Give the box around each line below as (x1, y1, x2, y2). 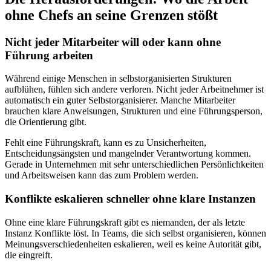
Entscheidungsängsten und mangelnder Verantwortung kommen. (5, 148, 251, 159)
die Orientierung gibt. (5, 117, 87, 128)
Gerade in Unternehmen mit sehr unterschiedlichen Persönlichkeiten (5, 159, 264, 170)
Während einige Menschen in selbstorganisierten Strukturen (5, 73, 232, 84)
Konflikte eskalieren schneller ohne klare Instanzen (5, 192, 256, 205)
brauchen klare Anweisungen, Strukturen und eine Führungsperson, (5, 106, 263, 117)
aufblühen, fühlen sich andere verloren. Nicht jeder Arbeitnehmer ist (5, 84, 264, 95)
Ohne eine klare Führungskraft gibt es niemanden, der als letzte (5, 217, 245, 227)
